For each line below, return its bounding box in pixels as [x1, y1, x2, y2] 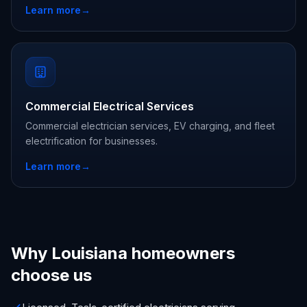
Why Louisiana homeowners [11, 243, 235, 263]
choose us [11, 265, 92, 285]
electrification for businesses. [25, 135, 158, 147]
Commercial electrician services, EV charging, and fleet [25, 120, 275, 132]
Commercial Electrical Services [25, 99, 194, 113]
